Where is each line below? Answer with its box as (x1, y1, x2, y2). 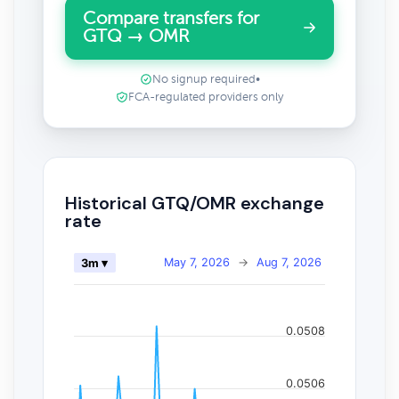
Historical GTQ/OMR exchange (65, 191, 324, 215)
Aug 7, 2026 (256, 255, 322, 269)
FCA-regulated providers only (128, 91, 283, 103)
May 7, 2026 (164, 255, 230, 269)
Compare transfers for (83, 9, 259, 28)
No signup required (151, 73, 256, 85)
